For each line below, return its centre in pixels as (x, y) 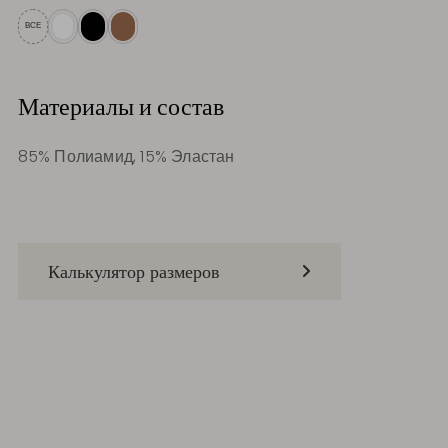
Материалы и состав (120, 108)
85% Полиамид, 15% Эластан (126, 156)
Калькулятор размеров (133, 271)
